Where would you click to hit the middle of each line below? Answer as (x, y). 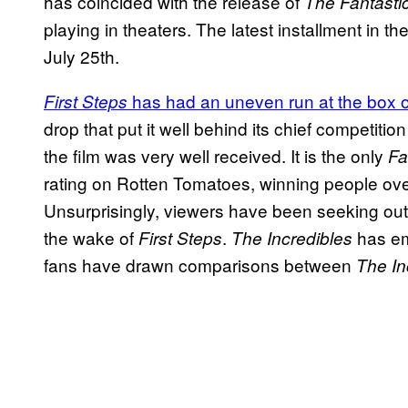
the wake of (91, 237)
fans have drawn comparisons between (200, 264)
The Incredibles (292, 237)
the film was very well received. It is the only (216, 155)
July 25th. (82, 56)
